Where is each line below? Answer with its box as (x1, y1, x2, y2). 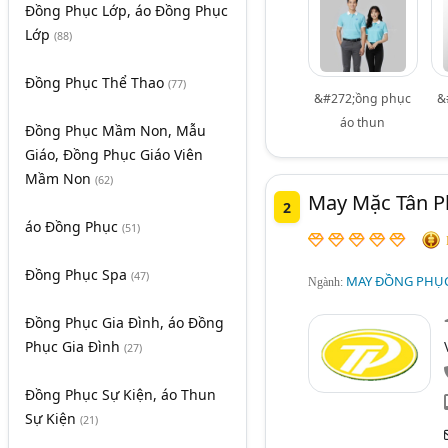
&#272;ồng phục (314, 89, 412, 107)
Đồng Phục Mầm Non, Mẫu (25, 121, 206, 141)
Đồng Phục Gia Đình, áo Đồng (25, 313, 224, 333)
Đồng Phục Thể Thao (25, 73, 168, 93)
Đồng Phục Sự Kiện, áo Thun (25, 385, 216, 405)
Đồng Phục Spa (25, 265, 131, 285)
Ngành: (307, 275, 346, 290)
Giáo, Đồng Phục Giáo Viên (25, 145, 203, 165)
